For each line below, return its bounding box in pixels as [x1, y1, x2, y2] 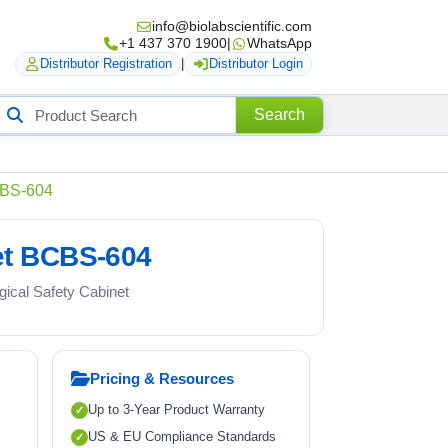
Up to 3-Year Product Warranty [87, 402, 265, 417]
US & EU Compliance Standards [87, 429, 276, 444]
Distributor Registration [40, 56, 172, 71]
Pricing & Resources [89, 370, 234, 387]
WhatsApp [247, 35, 312, 51]
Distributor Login [209, 56, 303, 71]
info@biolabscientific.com [152, 18, 312, 34]
